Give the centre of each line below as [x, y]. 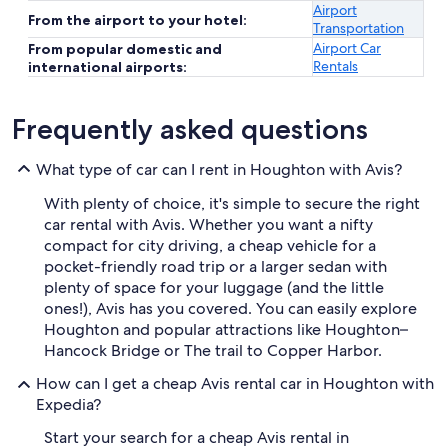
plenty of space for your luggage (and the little [214, 287]
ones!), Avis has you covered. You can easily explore [230, 308]
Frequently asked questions [190, 129]
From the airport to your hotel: [137, 20]
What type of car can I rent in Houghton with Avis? [219, 169]
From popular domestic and [125, 49]
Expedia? [68, 404]
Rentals [335, 66]
